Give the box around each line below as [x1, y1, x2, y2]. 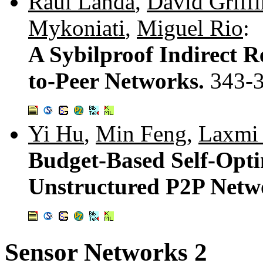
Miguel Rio [137, 15, 243, 41]
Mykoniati [28, 15, 125, 41]
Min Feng [96, 121, 187, 146]
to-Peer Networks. [28, 68, 210, 93]
